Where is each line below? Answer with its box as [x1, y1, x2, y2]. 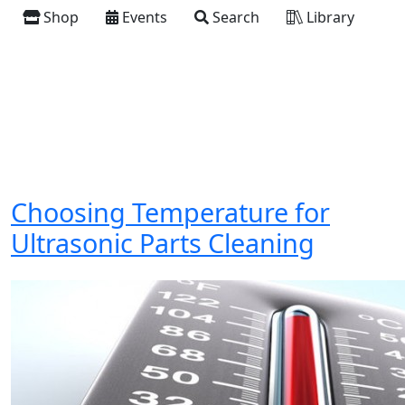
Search [209, 7, 259, 27]
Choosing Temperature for [11, 194, 330, 230]
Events [118, 7, 167, 27]
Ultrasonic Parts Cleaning [11, 225, 315, 260]
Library [303, 7, 354, 27]
